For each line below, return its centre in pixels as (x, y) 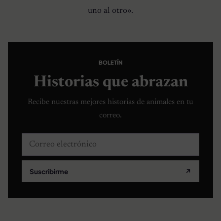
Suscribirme (49, 171)
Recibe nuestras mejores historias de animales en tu (110, 102)
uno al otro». (110, 11)
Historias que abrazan (110, 82)
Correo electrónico (55, 140)
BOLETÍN (110, 62)
